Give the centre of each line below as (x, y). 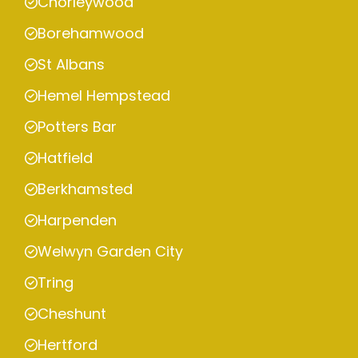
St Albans (71, 65)
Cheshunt (72, 314)
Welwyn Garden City (110, 252)
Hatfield (65, 158)
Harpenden (77, 221)
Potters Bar (77, 127)
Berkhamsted (85, 189)
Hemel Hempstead (104, 96)
